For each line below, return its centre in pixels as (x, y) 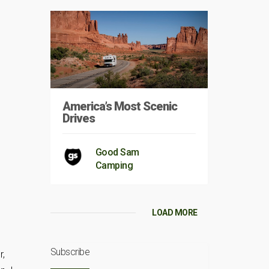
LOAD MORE (175, 213)
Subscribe (70, 252)
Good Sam (117, 153)
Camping (114, 166)
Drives (78, 119)
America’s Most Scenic (119, 107)
